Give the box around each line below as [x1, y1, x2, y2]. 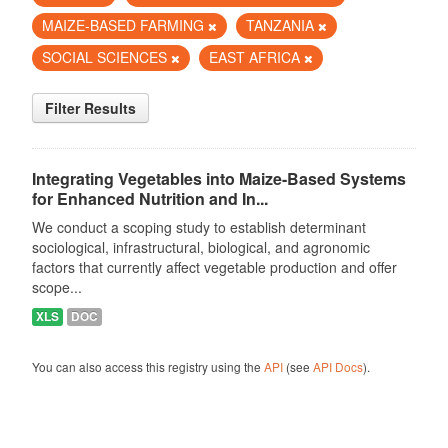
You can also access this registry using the [31, 358, 264, 375]
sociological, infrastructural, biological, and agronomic [31, 237, 370, 257]
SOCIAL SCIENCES [41, 47, 171, 67]
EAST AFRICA [208, 47, 304, 67]
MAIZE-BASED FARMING [41, 15, 208, 35]
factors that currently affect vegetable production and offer [31, 257, 397, 277]
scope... [31, 277, 82, 297]
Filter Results [44, 98, 136, 118]
